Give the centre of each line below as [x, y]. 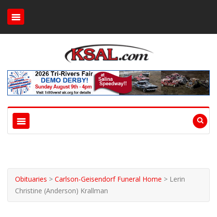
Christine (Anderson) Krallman [62, 191]
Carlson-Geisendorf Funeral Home [108, 179]
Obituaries [31, 179]
